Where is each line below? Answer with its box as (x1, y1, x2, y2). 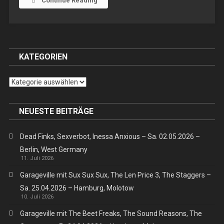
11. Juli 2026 (20, 154, 53, 161)
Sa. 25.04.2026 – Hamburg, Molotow (19, 183, 134, 192)
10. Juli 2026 (20, 193, 53, 200)
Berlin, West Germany (19, 145, 87, 153)
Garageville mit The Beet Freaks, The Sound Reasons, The (19, 209, 202, 217)
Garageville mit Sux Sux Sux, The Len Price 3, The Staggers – (19, 170, 211, 179)
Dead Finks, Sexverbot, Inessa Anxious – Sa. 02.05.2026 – (19, 132, 200, 140)
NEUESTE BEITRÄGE (18, 106, 93, 116)
